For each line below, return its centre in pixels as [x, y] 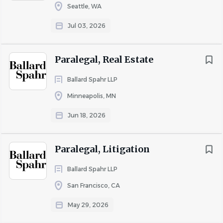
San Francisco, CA [94, 185]
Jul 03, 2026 [87, 26]
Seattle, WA [84, 6]
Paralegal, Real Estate [104, 59]
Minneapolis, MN [92, 96]
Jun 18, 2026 [87, 115]
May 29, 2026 [88, 205]
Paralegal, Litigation [102, 149]
